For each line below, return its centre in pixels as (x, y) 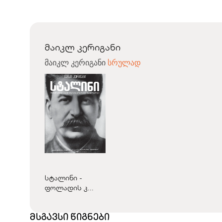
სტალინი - (63, 178)
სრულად (124, 63)
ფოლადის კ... (69, 188)
